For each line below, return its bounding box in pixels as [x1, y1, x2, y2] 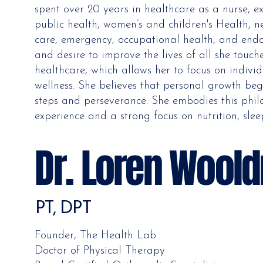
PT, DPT [35, 200, 92, 218]
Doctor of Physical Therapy [35, 245, 166, 257]
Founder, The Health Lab [35, 230, 157, 241]
